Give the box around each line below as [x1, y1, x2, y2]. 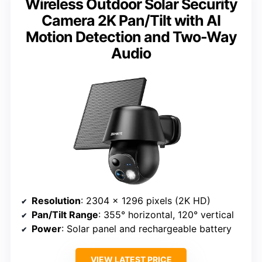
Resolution [32, 195, 81, 207]
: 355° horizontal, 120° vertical [98, 209, 234, 221]
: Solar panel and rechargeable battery [61, 223, 232, 235]
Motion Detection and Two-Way [25, 27, 237, 46]
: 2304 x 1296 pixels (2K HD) [81, 195, 211, 207]
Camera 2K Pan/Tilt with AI [42, 11, 220, 29]
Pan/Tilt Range [32, 209, 98, 221]
